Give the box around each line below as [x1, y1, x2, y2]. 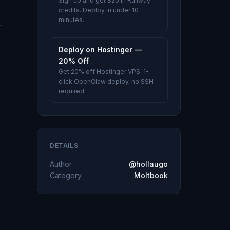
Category [50, 171, 82, 180]
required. [59, 87, 86, 95]
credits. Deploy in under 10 [59, 6, 139, 14]
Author [50, 160, 72, 168]
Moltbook [134, 171, 168, 180]
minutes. [59, 16, 84, 24]
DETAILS [50, 142, 79, 149]
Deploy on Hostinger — [59, 45, 142, 54]
